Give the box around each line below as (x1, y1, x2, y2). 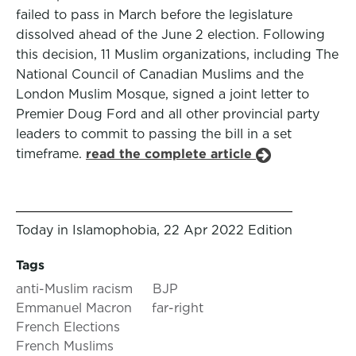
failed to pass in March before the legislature (16, 7, 292, 22)
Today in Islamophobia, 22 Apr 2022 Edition (16, 222, 292, 238)
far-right (152, 300, 203, 315)
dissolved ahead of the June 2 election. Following (16, 27, 325, 42)
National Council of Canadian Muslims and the (16, 67, 304, 82)
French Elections (16, 319, 120, 335)
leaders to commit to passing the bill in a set (16, 126, 292, 141)
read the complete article (86, 146, 256, 161)
